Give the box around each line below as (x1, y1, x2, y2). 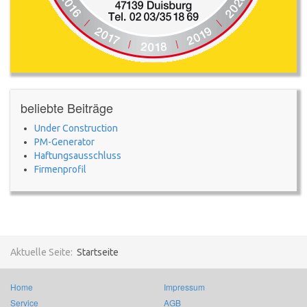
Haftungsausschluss (34, 149, 121, 161)
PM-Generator (34, 136, 95, 147)
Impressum (164, 280, 205, 293)
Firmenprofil (34, 163, 86, 175)
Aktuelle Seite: (10, 246, 77, 258)
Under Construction (34, 122, 118, 134)
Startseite (77, 246, 119, 258)
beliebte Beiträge (21, 98, 113, 116)
